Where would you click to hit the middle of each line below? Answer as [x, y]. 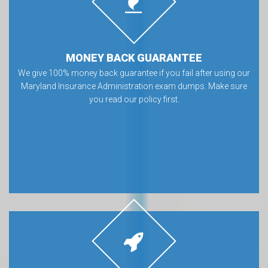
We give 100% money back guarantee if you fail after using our [134, 73]
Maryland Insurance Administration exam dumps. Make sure [134, 86]
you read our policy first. [134, 99]
